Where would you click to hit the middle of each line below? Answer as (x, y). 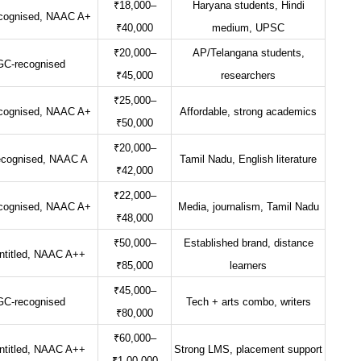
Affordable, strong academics (248, 112)
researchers (248, 76)
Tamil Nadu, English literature (248, 160)
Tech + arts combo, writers (248, 303)
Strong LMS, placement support (248, 350)
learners (248, 266)
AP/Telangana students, (248, 54)
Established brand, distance (248, 244)
